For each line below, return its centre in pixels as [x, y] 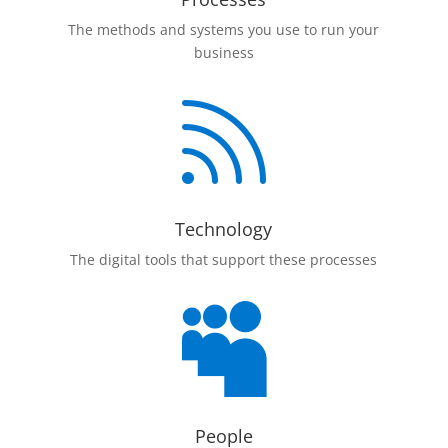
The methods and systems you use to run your [224, 29]
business [223, 52]
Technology [224, 229]
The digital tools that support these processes [224, 259]
